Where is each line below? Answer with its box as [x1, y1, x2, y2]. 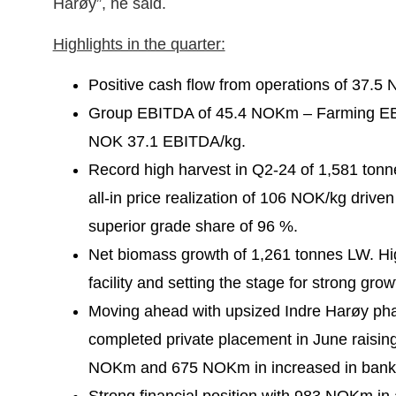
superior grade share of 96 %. [88, 217, 298, 236]
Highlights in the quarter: [52, 34, 225, 53]
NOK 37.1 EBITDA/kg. [88, 133, 246, 151]
